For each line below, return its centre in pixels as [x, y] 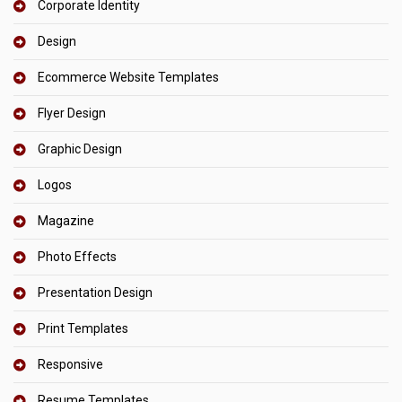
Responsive [70, 365]
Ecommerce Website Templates [128, 78]
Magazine [66, 221]
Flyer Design [72, 114]
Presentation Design [95, 293]
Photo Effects [77, 257]
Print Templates [83, 329]
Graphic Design [80, 149]
